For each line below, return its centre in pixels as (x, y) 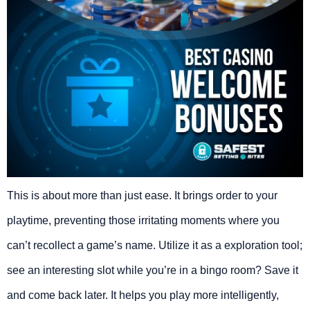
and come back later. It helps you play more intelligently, (143, 295)
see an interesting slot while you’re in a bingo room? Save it (153, 270)
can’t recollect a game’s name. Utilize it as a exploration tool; (155, 245)
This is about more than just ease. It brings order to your (142, 195)
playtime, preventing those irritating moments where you (143, 220)
